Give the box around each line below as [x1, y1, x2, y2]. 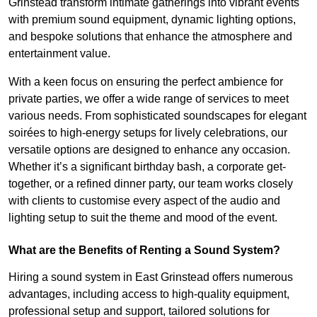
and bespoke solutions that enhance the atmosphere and [8, 30, 292, 42]
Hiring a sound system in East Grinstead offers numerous [8, 270, 293, 283]
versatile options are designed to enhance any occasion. [8, 143, 290, 156]
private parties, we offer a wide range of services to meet [8, 92, 289, 105]
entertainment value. [8, 47, 110, 59]
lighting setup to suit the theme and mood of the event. [8, 211, 277, 224]
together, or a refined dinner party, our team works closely [8, 177, 293, 190]
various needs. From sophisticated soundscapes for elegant [8, 109, 306, 122]
